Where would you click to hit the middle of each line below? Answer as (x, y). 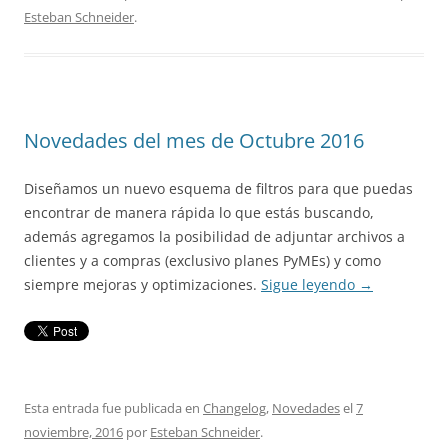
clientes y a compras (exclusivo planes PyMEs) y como (202, 261)
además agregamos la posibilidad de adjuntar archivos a (214, 237)
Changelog (234, 408)
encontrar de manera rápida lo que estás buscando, (199, 213)
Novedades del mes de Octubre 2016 (194, 141)
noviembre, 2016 (73, 432)
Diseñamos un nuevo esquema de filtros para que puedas (218, 189)
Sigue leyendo (310, 285)
